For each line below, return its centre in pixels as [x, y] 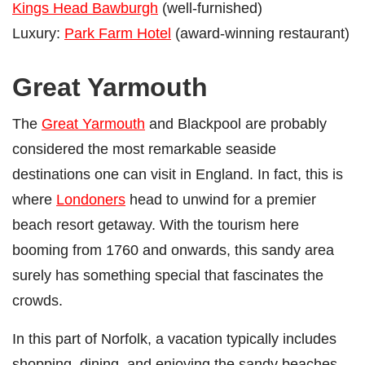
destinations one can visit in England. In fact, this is [178, 174]
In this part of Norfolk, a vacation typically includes [174, 338]
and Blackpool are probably [236, 123]
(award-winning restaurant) [260, 33]
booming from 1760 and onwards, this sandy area [173, 249]
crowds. [37, 300]
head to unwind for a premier [221, 199]
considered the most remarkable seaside [144, 148]
